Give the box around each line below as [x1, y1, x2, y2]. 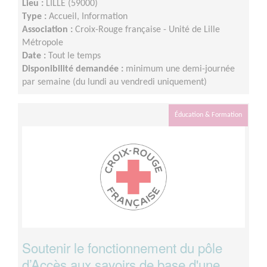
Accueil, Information [49, 11, 128, 21]
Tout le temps [48, 51, 101, 61]
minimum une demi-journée [126, 64, 235, 74]
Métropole [22, 38, 63, 48]
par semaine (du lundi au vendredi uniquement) [22, 77, 207, 87]
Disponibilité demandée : [22, 64, 126, 74]
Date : [22, 51, 48, 61]
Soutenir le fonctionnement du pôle [22, 237, 222, 257]
